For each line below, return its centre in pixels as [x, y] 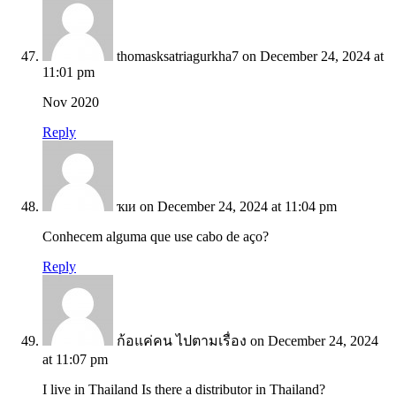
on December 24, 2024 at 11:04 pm [238, 207]
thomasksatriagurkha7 [178, 57]
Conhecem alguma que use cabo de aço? [156, 237]
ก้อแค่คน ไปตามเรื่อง [182, 341]
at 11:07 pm [75, 360]
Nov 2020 [71, 103]
